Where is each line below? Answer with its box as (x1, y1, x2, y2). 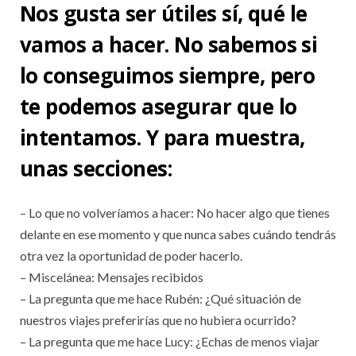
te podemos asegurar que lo (20, 92, 297, 121)
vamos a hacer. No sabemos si (20, 30, 318, 59)
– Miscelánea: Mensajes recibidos (20, 269, 203, 285)
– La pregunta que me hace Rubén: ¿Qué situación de (20, 291, 301, 307)
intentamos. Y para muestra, (20, 123, 305, 152)
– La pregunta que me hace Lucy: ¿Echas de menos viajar (20, 334, 319, 350)
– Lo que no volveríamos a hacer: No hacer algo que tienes (20, 205, 330, 221)
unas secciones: (20, 154, 172, 183)
